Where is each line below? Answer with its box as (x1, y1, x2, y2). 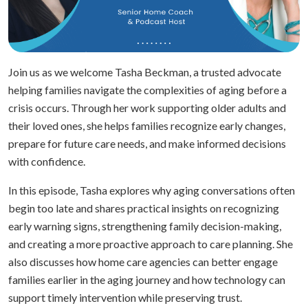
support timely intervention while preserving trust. (8, 291, 242, 305)
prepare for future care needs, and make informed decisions (8, 137, 286, 151)
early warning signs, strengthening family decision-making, (8, 219, 281, 233)
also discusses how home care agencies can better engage (8, 255, 278, 269)
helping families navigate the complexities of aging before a (8, 83, 287, 97)
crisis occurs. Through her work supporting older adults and (8, 101, 286, 115)
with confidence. (8, 155, 85, 168)
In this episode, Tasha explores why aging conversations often (8, 184, 295, 197)
